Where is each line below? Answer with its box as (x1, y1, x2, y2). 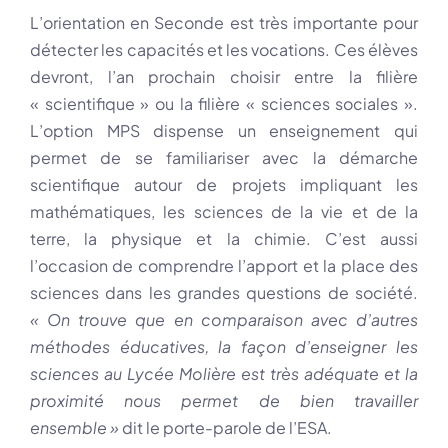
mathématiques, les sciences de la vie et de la (30, 201, 418, 223)
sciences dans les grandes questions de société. (30, 282, 418, 304)
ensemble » (30, 417, 119, 439)
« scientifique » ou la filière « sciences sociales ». (30, 93, 418, 115)
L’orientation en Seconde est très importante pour (30, 12, 418, 34)
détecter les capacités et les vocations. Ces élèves (30, 39, 418, 61)
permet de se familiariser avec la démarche (30, 147, 418, 169)
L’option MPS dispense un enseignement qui (30, 120, 418, 142)
